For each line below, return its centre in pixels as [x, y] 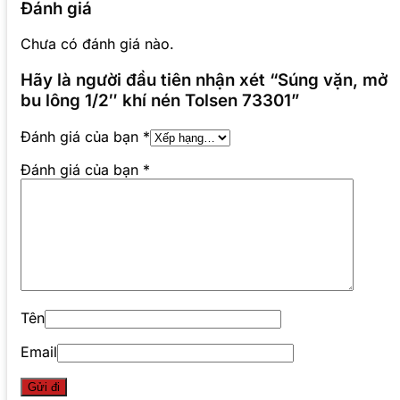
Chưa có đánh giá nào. [97, 44]
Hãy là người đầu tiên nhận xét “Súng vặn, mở [204, 80]
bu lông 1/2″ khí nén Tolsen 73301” [160, 101]
